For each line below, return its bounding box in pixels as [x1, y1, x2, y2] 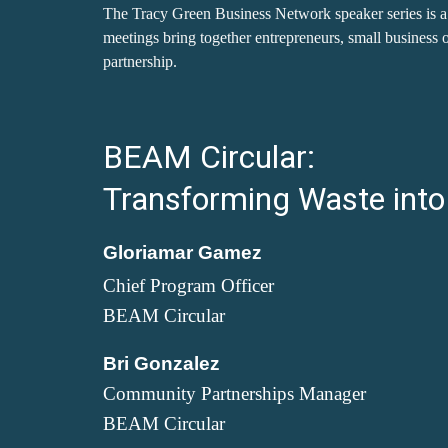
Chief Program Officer [102, 274, 274, 296]
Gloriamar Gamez [102, 242, 262, 263]
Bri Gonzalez [102, 352, 220, 374]
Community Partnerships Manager [102, 382, 366, 404]
